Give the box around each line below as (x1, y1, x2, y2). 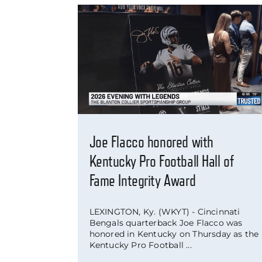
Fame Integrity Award (89, 173, 196, 189)
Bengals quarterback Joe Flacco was (89, 217, 243, 228)
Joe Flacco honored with (89, 134, 213, 150)
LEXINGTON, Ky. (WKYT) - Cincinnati (89, 206, 240, 217)
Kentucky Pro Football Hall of (89, 153, 235, 170)
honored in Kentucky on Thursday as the (89, 228, 259, 239)
